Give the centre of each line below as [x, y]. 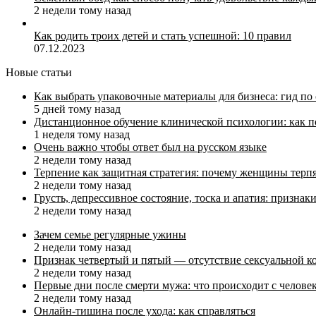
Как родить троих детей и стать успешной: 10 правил [163, 35]
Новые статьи [39, 72]
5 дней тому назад [77, 109]
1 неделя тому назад [82, 134]
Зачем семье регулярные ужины [110, 234]
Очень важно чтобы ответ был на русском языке [150, 147]
